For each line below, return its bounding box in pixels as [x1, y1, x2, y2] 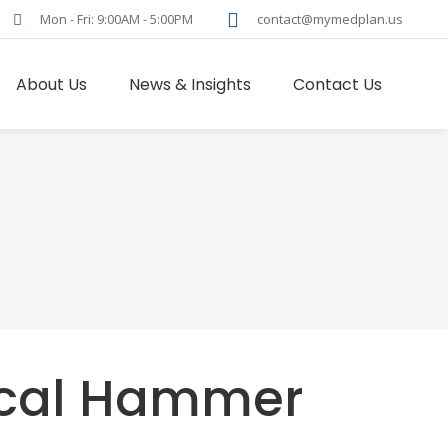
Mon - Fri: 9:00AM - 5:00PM [40, 10, 193, 28]
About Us [16, 72, 87, 96]
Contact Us [293, 72, 382, 96]
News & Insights [129, 72, 251, 96]
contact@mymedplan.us [257, 10, 403, 28]
